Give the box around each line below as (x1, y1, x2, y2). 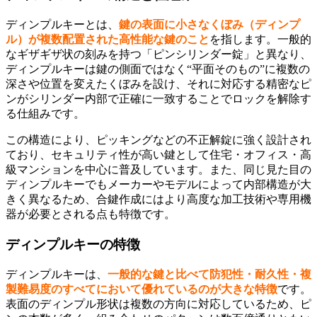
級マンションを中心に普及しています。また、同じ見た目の (6, 163, 311, 176)
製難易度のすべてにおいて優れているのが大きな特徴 (6, 282, 277, 295)
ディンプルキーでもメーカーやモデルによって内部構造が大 (6, 178, 311, 191)
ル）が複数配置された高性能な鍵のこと (6, 33, 209, 46)
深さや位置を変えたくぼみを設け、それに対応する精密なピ (6, 78, 311, 91)
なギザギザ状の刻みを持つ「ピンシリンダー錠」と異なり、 (6, 48, 311, 61)
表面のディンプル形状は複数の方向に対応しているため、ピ (6, 297, 311, 310)
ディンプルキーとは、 (6, 18, 119, 31)
